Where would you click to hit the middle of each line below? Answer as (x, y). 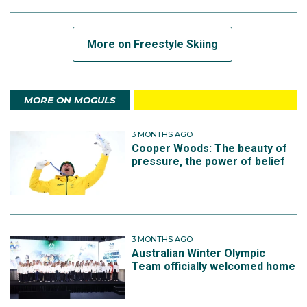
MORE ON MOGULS (70, 100)
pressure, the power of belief (209, 162)
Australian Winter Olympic (199, 254)
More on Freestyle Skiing (152, 44)
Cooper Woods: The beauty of (210, 149)
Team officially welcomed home (214, 267)
